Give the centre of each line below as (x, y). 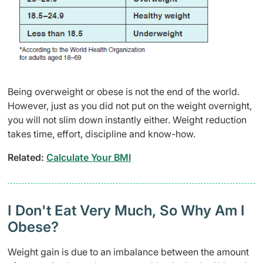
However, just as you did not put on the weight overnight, (130, 105)
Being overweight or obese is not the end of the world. (124, 91)
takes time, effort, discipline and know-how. (102, 134)
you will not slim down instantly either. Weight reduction (127, 119)
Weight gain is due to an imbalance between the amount (128, 252)
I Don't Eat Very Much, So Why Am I (126, 210)
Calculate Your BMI (89, 157)
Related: (27, 157)
